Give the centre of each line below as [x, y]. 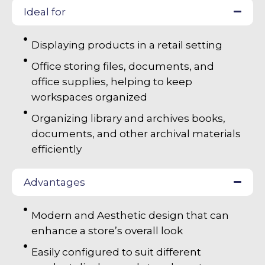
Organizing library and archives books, [128, 118]
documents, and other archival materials [136, 133]
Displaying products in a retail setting [127, 45]
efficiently [56, 149]
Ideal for [45, 12]
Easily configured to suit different [116, 252]
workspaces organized [89, 97]
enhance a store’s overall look [107, 230]
